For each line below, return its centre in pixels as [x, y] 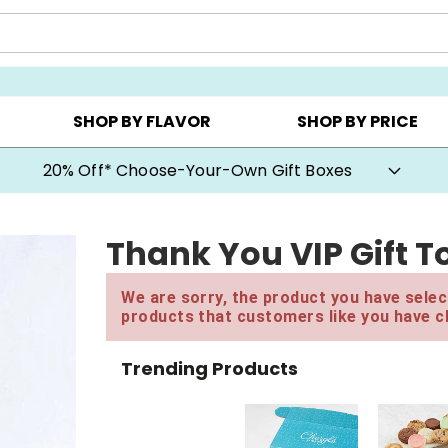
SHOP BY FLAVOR [141, 122]
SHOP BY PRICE [358, 122]
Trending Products [210, 368]
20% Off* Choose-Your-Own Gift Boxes [197, 170]
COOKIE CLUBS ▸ [291, 51]
